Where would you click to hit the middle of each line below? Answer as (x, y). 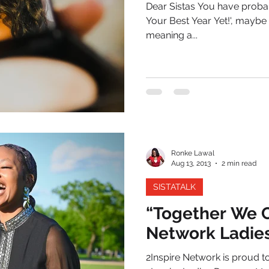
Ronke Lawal (193, 153)
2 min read (239, 163)
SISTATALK (174, 187)
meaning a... (172, 35)
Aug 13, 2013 (191, 163)
